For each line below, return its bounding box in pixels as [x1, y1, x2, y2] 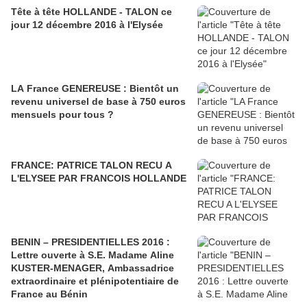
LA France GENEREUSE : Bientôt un [11, 83, 179, 94]
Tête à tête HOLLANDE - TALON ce [11, 6, 172, 17]
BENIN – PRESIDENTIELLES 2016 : [11, 236, 170, 247]
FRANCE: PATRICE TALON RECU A [11, 160, 172, 171]
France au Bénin [11, 288, 88, 299]
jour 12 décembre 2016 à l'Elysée [11, 19, 163, 30]
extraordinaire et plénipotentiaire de [11, 275, 179, 286]
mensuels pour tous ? [11, 109, 114, 120]
